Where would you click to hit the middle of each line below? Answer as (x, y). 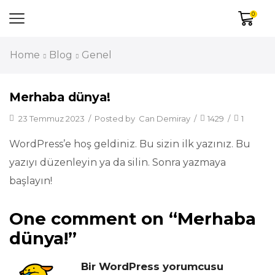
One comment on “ (93, 219)
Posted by (115, 118)
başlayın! (31, 181)
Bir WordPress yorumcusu (152, 266)
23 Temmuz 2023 (51, 118)
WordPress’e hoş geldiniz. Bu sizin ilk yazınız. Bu (130, 144)
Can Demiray (165, 118)
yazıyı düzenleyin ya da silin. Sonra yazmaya (118, 163)
